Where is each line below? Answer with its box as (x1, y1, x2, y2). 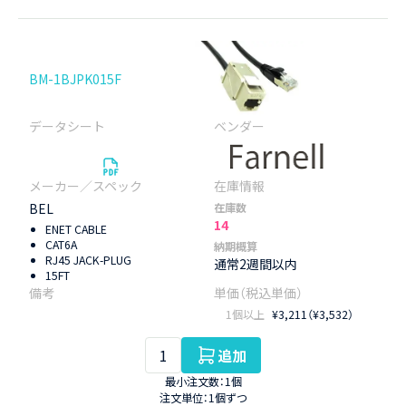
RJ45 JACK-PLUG (45, 251, 132, 268)
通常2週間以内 (214, 254, 297, 273)
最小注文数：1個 (164, 372, 242, 390)
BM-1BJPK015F (29, 69, 121, 88)
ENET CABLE (45, 220, 108, 237)
